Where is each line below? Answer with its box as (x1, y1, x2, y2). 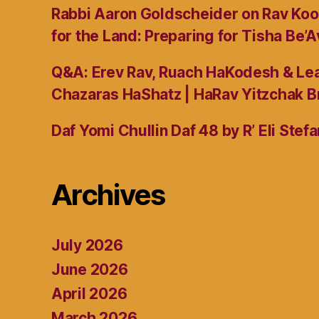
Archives (51, 177, 165, 213)
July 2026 (51, 236, 123, 255)
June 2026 (51, 261, 128, 279)
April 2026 (51, 285, 127, 303)
